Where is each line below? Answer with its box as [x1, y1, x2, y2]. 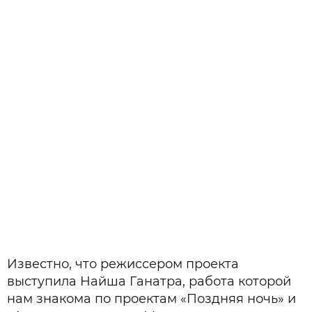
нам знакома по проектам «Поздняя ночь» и [7, 290, 296, 306]
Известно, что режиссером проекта [7, 256, 239, 272]
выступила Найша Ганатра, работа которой [7, 273, 291, 289]
